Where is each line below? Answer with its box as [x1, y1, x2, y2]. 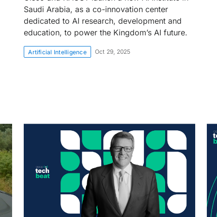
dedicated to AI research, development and [24, 16, 182, 26]
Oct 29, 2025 [94, 48, 131, 55]
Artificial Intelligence [28, 48, 87, 56]
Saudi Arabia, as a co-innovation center [24, 4, 169, 14]
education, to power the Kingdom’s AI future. [24, 28, 188, 37]
